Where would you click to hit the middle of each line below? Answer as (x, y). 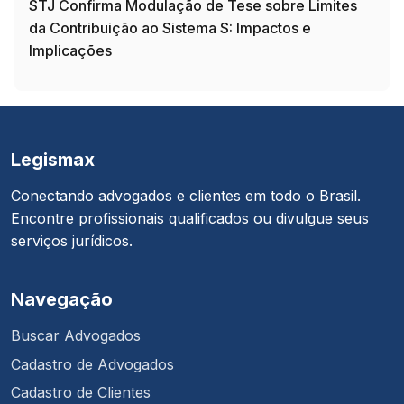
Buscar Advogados (76, 336)
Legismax (53, 160)
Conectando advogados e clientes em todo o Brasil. (186, 196)
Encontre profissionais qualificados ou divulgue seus (190, 219)
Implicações (70, 51)
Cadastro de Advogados (92, 364)
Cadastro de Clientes (81, 392)
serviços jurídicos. (72, 241)
